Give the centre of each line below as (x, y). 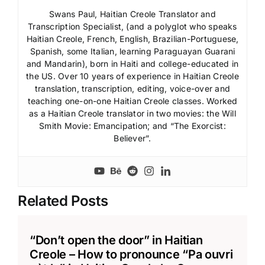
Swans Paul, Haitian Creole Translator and (132, 14)
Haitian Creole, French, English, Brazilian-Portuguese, (132, 38)
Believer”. (132, 138)
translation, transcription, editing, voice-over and (132, 88)
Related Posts (63, 201)
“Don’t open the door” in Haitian (116, 240)
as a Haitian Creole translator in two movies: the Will (132, 113)
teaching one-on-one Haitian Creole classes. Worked (132, 101)
